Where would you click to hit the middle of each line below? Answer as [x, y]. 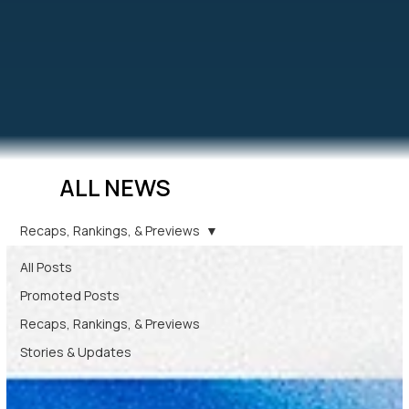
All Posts [46, 267]
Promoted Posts [70, 296]
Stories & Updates [76, 352]
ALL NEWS [115, 187]
